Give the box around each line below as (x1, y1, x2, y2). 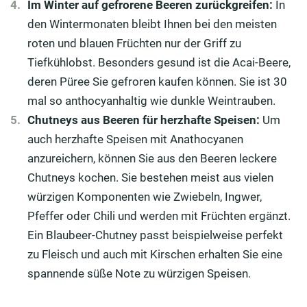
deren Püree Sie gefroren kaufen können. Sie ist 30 (27, 75, 287, 89)
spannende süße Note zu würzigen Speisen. (27, 267, 251, 281)
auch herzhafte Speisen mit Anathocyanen (27, 132, 243, 147)
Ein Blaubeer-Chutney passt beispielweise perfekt (27, 228, 283, 243)
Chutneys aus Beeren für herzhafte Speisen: (27, 113, 260, 127)
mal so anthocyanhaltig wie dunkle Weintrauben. (27, 94, 275, 108)
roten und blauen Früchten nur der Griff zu (27, 36, 241, 51)
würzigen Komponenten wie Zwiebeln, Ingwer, (27, 190, 262, 204)
